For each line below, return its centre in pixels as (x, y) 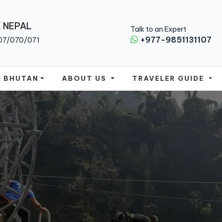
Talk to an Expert (158, 29)
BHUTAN (21, 78)
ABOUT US (86, 78)
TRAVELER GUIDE (170, 78)
